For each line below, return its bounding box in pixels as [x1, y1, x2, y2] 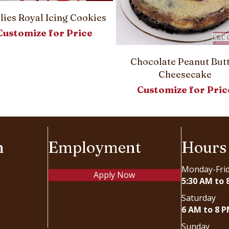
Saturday [181, 192, 216, 204]
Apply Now [94, 169, 135, 181]
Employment [48, 138, 141, 157]
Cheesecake [158, 68, 212, 81]
